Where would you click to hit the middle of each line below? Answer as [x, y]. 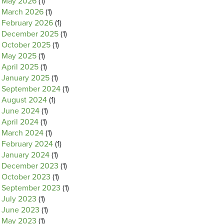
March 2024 [22, 133]
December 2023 [30, 166]
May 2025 [19, 56]
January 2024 [25, 155]
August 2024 [24, 100]
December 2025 [30, 34]
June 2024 [20, 111]
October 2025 [26, 45]
